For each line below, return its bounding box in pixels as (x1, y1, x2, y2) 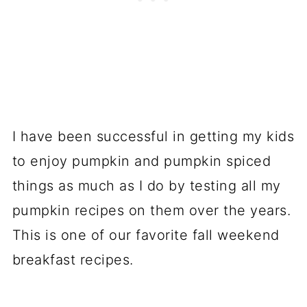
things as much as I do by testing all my (12, 177, 281, 194)
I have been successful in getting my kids (12, 127, 295, 145)
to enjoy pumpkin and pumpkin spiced (12, 152, 271, 169)
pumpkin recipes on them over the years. (12, 201, 291, 219)
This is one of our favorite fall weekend (12, 226, 280, 243)
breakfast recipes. (12, 251, 138, 268)
